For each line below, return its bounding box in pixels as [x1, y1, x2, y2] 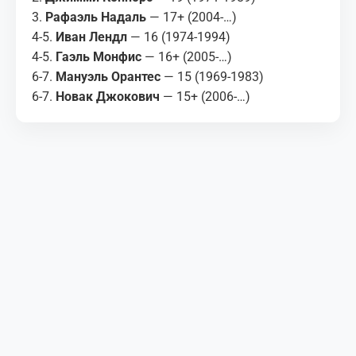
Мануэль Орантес [56, 69, 161, 85]
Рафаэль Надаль [45, 10, 146, 25]
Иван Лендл [56, 29, 127, 45]
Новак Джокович [56, 89, 160, 105]
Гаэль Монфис [56, 49, 141, 65]
